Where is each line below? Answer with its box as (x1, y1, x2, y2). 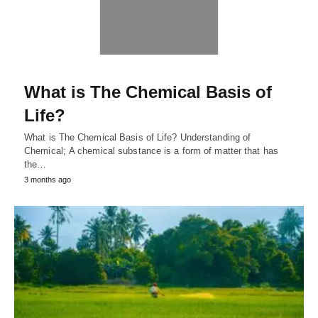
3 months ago (24, 175, 71, 184)
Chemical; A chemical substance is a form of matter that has (24, 145, 278, 156)
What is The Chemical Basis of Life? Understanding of (24, 131, 251, 143)
